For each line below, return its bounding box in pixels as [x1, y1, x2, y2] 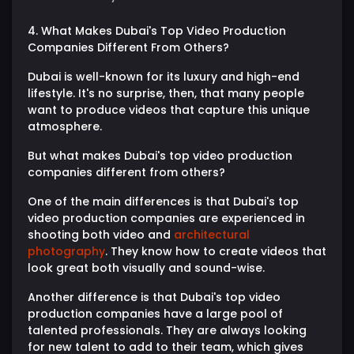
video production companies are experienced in [28, 209, 305, 226]
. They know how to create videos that [105, 243, 326, 259]
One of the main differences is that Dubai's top [28, 193, 299, 209]
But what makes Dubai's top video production [28, 147, 292, 164]
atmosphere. [28, 118, 102, 134]
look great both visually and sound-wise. [28, 259, 265, 276]
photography [28, 243, 105, 259]
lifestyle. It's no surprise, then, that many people [28, 85, 304, 101]
